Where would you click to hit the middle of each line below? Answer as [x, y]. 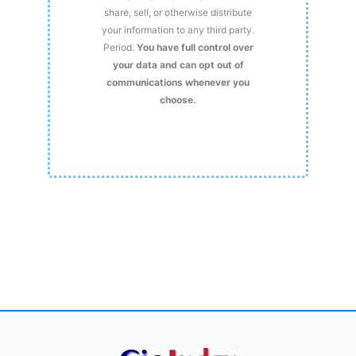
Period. [120, 48]
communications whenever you [178, 83]
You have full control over [195, 48]
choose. [178, 100]
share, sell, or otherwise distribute [178, 13]
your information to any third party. [178, 30]
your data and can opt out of [178, 65]
